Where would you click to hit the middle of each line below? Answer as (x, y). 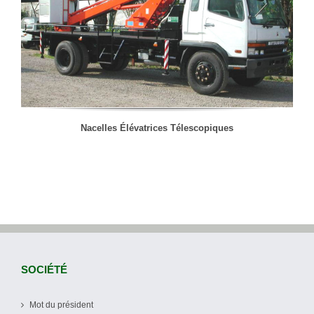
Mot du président (61, 305)
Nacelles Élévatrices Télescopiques (157, 128)
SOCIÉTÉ (44, 270)
